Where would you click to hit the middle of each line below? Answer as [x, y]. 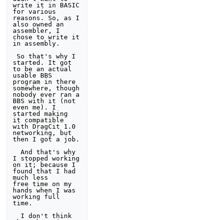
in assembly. [39, 43]
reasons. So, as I [46, 18]
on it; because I [44, 165]
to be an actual [42, 69]
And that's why [17, 152]
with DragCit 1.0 [44, 126]
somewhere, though [46, 88]
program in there [46, 82]
